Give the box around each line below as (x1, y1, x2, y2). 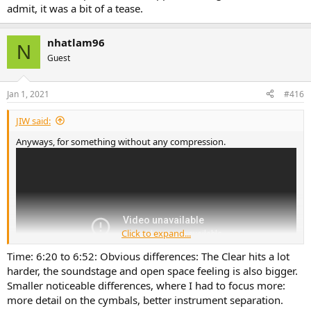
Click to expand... (121, 226, 191, 239)
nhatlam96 (47, 35, 105, 50)
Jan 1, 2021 (7, 87, 49, 100)
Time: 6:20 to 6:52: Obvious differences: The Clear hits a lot (7, 249, 289, 264)
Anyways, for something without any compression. (16, 135, 226, 148)
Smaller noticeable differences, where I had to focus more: (7, 278, 285, 293)
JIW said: (16, 114, 51, 127)
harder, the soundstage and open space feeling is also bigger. (7, 264, 298, 278)
